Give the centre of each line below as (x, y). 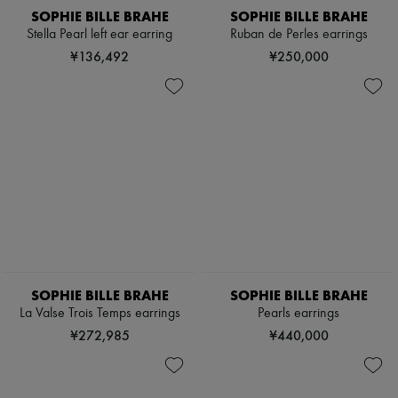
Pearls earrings (298, 314)
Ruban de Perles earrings (298, 35)
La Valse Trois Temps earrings (99, 314)
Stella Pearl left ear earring (99, 35)
